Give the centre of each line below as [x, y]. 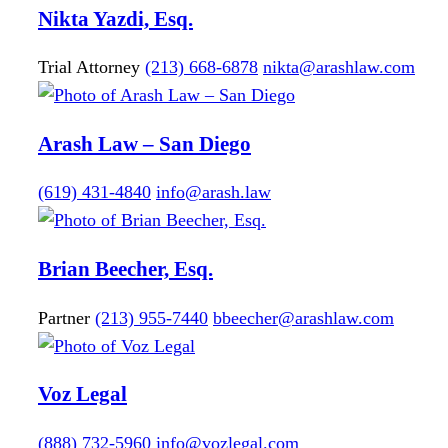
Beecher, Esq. [154, 268]
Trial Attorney [89, 67]
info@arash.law [213, 192]
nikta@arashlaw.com [339, 67]
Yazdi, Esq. [143, 18]
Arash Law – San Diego [144, 143]
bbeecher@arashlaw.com [303, 317]
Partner [64, 317]
